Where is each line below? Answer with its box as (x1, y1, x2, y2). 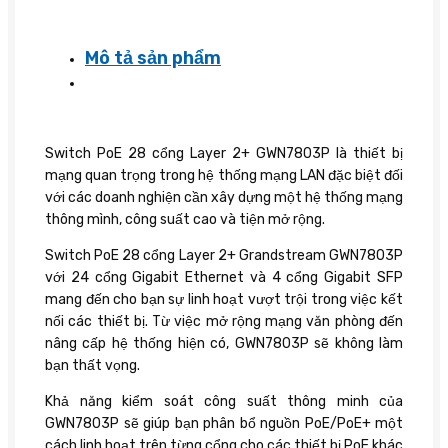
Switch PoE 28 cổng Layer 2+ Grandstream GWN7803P (45, 246, 403, 264)
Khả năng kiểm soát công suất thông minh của (45, 392, 403, 410)
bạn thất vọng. (45, 356, 140, 374)
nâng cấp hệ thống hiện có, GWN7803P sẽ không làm (45, 334, 403, 352)
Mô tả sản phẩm (85, 46, 221, 69)
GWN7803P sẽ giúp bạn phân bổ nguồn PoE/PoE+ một (45, 414, 403, 432)
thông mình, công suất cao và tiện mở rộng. (45, 210, 325, 228)
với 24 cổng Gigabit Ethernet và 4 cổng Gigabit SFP (45, 268, 403, 286)
